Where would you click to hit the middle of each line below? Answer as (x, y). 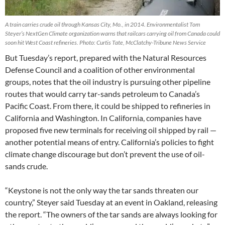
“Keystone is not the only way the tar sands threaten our (102, 190)
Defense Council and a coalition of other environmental (100, 70)
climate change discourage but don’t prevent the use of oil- (105, 154)
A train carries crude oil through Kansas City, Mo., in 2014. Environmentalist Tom (102, 25)
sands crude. (26, 166)
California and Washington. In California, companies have (103, 118)
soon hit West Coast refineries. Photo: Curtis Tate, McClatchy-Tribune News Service (105, 43)
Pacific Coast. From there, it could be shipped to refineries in (108, 106)
